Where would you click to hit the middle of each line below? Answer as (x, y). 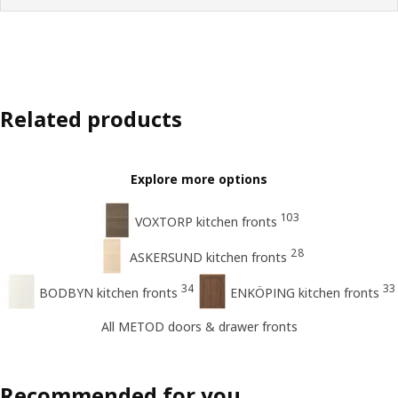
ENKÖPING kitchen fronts (304, 292)
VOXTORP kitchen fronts (206, 221)
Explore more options (199, 179)
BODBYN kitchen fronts (108, 292)
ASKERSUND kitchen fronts (208, 257)
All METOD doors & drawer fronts (199, 327)
